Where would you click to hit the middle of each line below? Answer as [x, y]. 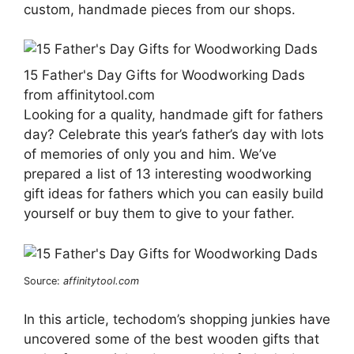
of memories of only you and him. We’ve [150, 154]
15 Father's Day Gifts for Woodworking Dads [164, 75]
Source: [43, 281]
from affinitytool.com [89, 95]
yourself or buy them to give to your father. [159, 213]
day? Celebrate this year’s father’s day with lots [174, 134]
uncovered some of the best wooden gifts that [171, 339]
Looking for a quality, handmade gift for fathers [173, 115]
